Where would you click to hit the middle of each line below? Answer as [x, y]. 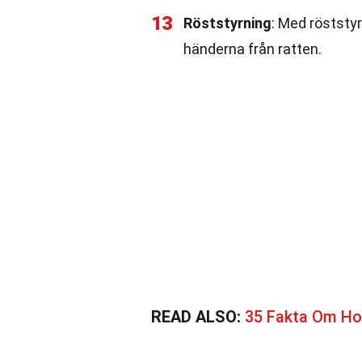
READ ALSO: [198, 317]
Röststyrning [227, 23]
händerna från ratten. [253, 49]
